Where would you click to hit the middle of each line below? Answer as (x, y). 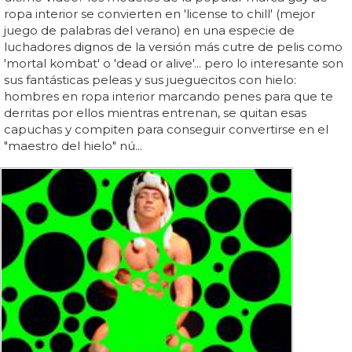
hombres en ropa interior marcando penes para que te (169, 97)
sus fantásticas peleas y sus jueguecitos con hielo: (150, 80)
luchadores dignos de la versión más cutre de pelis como (173, 47)
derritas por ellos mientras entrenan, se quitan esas (155, 113)
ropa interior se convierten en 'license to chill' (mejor (159, 14)
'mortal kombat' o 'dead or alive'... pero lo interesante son (174, 64)
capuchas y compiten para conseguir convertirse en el (166, 130)
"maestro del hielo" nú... (73, 146)
